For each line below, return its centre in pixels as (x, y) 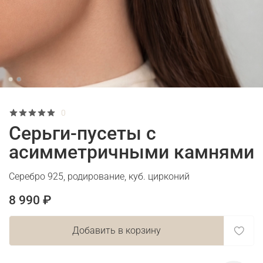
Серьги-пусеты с (82, 134)
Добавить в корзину (117, 230)
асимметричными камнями (131, 152)
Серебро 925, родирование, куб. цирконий (99, 177)
